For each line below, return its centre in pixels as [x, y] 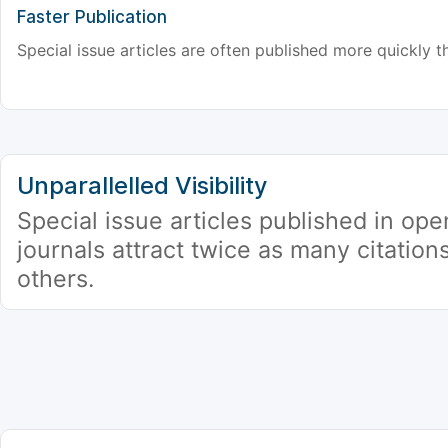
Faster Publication [92, 17]
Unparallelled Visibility [142, 186]
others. [55, 279]
